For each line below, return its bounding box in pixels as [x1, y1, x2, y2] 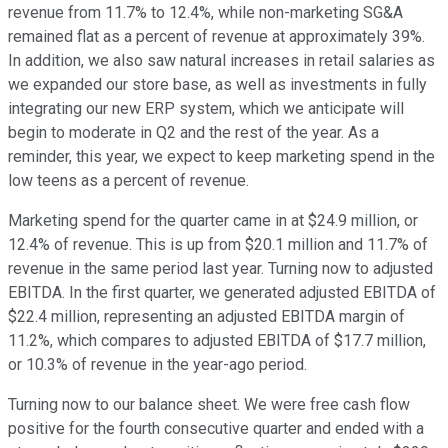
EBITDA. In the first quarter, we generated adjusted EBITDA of [8, 283, 436, 303]
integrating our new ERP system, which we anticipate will [8, 99, 404, 119]
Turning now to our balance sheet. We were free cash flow [8, 395, 410, 415]
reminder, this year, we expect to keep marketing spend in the [8, 147, 435, 167]
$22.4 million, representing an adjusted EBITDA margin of [8, 307, 405, 327]
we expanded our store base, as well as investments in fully [8, 75, 427, 95]
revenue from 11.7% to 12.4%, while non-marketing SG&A [8, 3, 403, 23]
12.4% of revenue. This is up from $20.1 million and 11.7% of [8, 235, 428, 255]
